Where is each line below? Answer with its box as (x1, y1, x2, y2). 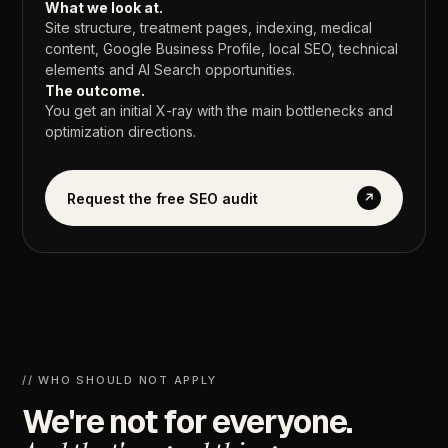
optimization (45, 123, 125, 141)
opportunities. (205, 61, 296, 79)
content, (45, 40, 100, 58)
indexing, (256, 19, 318, 37)
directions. (128, 123, 197, 141)
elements (45, 61, 106, 79)
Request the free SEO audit (67, 189, 258, 207)
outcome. (76, 82, 146, 100)
